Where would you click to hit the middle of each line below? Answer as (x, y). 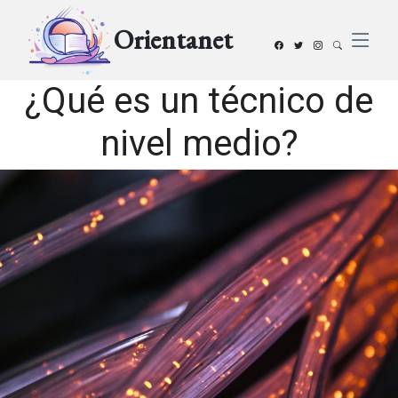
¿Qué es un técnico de (199, 101)
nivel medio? (199, 143)
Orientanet (173, 39)
